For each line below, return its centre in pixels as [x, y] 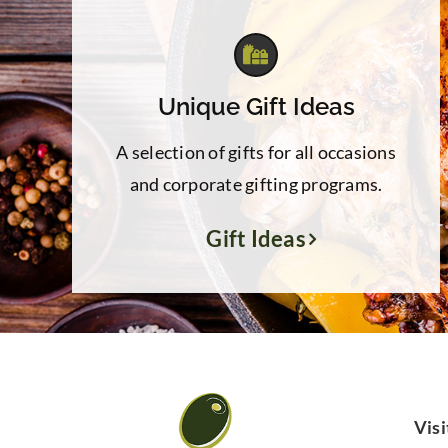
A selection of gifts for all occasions [256, 152]
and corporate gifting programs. [256, 184]
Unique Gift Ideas [256, 106]
